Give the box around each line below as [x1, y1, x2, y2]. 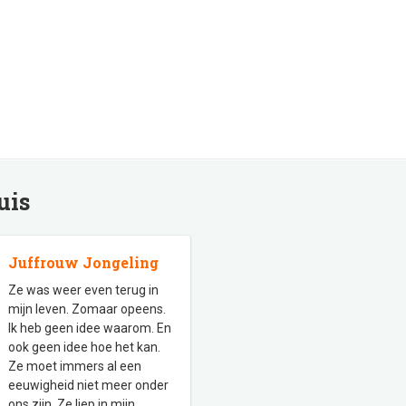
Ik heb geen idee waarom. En [8, 321, 171, 335]
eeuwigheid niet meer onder [8, 378, 169, 392]
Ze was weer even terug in [8, 283, 159, 297]
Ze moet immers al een [8, 359, 141, 373]
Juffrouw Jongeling [8, 253, 159, 272]
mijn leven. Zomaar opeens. [8, 302, 166, 316]
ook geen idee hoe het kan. [8, 340, 160, 354]
